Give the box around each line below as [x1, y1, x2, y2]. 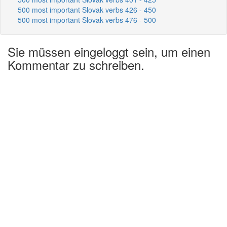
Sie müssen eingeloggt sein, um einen [8, 42, 210, 60]
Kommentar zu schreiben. [8, 55, 144, 73]
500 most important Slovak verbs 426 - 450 [18, 4, 156, 15]
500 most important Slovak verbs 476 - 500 [18, 14, 156, 25]
